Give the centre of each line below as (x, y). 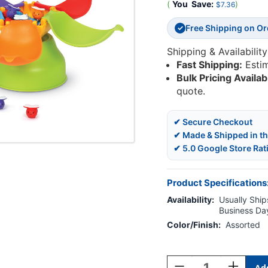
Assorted (243, 225)
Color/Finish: (194, 225)
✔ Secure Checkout (213, 122)
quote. (191, 91)
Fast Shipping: (210, 65)
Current (181, 243)
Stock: (179, 255)
